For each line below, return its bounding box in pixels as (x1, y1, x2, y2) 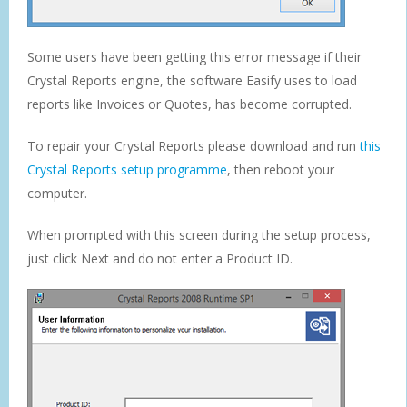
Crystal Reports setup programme (27, 160, 227, 178)
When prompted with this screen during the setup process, (27, 225, 371, 243)
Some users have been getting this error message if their (27, 47, 362, 65)
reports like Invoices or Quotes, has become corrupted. (27, 94, 352, 113)
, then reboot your (227, 160, 334, 178)
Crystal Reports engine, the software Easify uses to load (27, 71, 357, 89)
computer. (27, 184, 87, 202)
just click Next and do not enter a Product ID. (27, 249, 293, 267)
